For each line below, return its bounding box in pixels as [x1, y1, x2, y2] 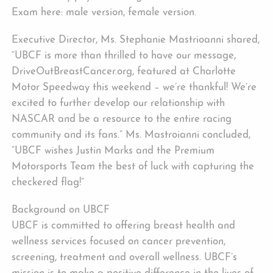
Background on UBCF [12, 205, 110, 216]
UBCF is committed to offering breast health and [12, 221, 236, 232]
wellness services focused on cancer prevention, [12, 236, 226, 247]
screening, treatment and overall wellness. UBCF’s [12, 252, 238, 263]
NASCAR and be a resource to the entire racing [12, 114, 232, 125]
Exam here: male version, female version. [12, 7, 197, 18]
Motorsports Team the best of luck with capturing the [12, 161, 255, 172]
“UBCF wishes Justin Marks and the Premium [12, 146, 215, 157]
